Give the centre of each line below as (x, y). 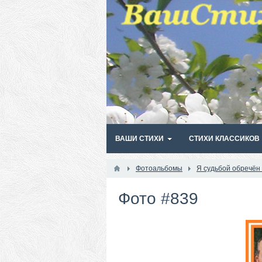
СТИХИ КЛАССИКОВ (224, 139)
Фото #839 (158, 199)
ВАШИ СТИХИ (139, 139)
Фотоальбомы (159, 168)
